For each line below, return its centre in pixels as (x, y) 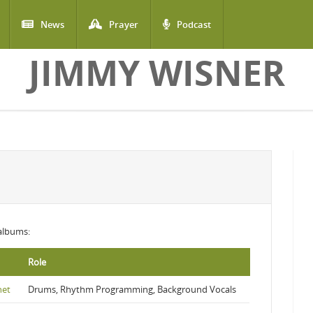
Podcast (194, 24)
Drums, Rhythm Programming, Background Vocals (132, 289)
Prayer (124, 24)
